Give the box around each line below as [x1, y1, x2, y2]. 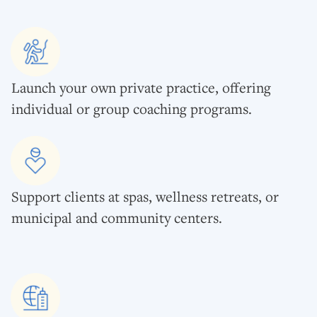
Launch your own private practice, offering [11, 77, 271, 97]
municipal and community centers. [11, 207, 222, 227]
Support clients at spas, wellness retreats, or [11, 186, 279, 206]
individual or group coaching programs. [11, 98, 252, 118]
